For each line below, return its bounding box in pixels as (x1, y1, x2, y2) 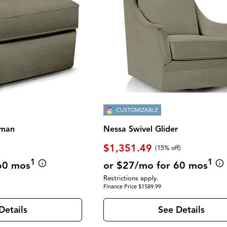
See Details (158, 204, 205, 216)
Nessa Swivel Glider (103, 124, 178, 135)
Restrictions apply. (103, 174, 159, 182)
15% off (157, 144, 179, 153)
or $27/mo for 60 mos (103, 159, 208, 172)
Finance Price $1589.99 (103, 182, 162, 190)
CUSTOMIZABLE (116, 106, 159, 113)
